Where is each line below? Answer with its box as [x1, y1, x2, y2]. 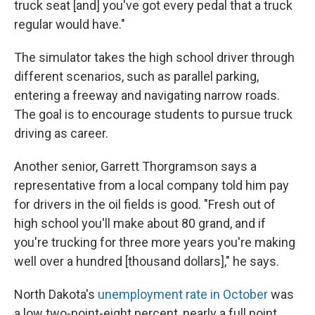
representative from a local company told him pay [14, 178, 289, 193]
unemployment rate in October [98, 287, 268, 302]
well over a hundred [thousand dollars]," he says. [14, 254, 279, 269]
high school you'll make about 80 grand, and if [14, 216, 266, 231]
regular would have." [14, 17, 125, 32]
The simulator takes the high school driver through [14, 50, 295, 65]
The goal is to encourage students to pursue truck [14, 107, 292, 122]
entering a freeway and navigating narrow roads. [14, 88, 280, 103]
